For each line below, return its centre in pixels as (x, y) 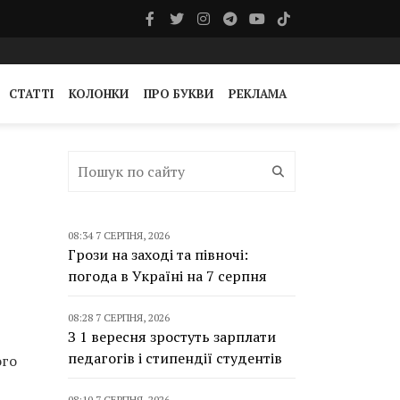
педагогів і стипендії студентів (175, 358)
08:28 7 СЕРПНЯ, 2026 (119, 317)
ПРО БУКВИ (179, 94)
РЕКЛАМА (258, 94)
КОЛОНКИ (99, 94)
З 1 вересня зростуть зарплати (172, 337)
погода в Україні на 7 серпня (167, 276)
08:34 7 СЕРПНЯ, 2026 (119, 235)
